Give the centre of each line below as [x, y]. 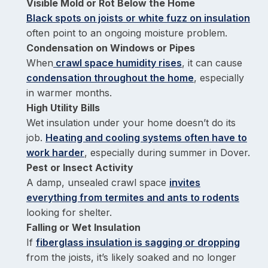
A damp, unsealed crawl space [98, 182]
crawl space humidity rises [118, 63]
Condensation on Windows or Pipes [111, 48]
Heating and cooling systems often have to [146, 138]
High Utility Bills [63, 108]
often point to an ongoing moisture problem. [127, 33]
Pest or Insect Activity [80, 167]
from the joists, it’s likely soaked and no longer [131, 257]
